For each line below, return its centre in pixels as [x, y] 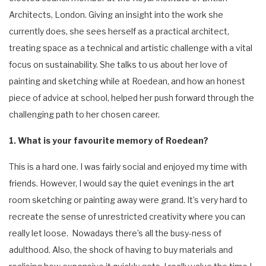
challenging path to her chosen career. [84, 114]
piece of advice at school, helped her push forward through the [132, 97]
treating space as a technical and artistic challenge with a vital [131, 47]
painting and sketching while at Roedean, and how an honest [127, 81]
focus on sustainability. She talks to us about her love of [118, 64]
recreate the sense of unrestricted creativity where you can [127, 216]
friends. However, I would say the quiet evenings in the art [122, 183]
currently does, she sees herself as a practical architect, [119, 31]
